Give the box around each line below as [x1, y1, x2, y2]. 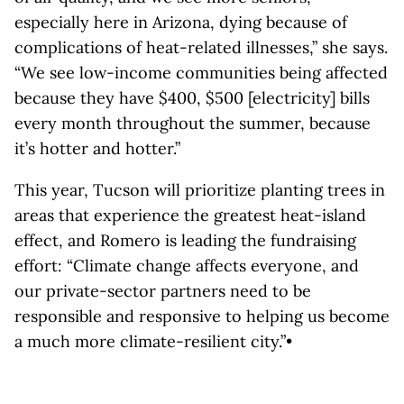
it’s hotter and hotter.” [14, 138, 180, 159]
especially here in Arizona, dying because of [14, 12, 347, 32]
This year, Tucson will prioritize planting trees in [14, 179, 385, 200]
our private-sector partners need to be [14, 280, 311, 301]
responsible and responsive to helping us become [14, 306, 390, 326]
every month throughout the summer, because [14, 113, 371, 133]
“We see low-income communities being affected [14, 62, 388, 83]
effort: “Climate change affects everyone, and [14, 255, 359, 276]
